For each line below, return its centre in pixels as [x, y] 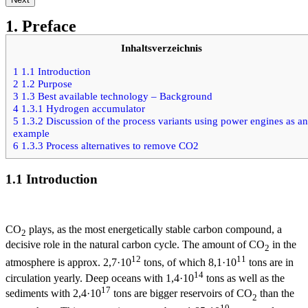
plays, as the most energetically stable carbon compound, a [154, 229]
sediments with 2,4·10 [53, 294]
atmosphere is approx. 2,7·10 [68, 263]
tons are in [270, 263]
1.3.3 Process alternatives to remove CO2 [109, 145]
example [31, 133]
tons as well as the [244, 278]
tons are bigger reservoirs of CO [181, 294]
